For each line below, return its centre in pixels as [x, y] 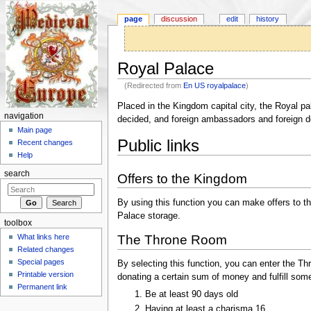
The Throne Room [172, 240]
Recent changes [45, 143]
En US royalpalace [215, 85]
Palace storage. [149, 216]
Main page [35, 130]
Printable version [46, 275]
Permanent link [43, 287]
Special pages [41, 262]
